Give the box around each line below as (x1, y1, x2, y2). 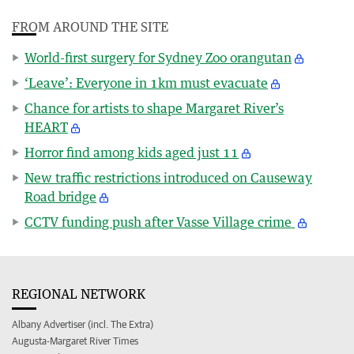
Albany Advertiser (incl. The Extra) (12, 318, 153, 330)
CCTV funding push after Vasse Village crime (24, 213, 295, 230)
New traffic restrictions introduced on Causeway (24, 169, 312, 186)
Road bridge (24, 188, 96, 205)
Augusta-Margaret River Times (12, 334, 138, 347)
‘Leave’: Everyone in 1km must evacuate (24, 74, 268, 91)
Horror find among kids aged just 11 (24, 144, 239, 160)
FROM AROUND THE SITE (12, 18, 168, 35)
